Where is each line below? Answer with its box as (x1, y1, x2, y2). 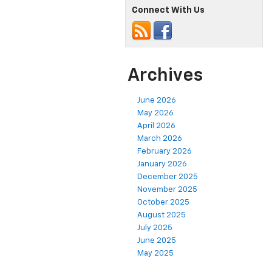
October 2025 (137, 199, 189, 207)
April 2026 (137, 122, 175, 131)
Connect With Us (132, 6, 205, 15)
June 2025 (137, 237, 176, 245)
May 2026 (137, 109, 174, 118)
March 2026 (137, 135, 182, 143)
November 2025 (137, 186, 197, 194)
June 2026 (137, 97, 176, 105)
